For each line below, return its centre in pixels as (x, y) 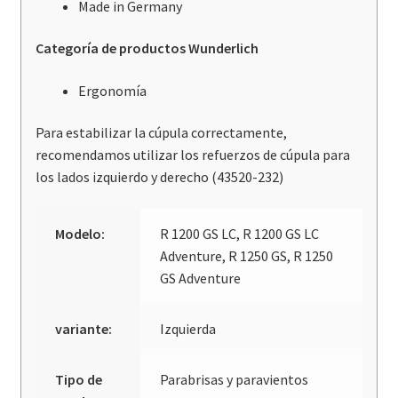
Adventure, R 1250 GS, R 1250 (247, 256)
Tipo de (79, 380)
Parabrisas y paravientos (235, 380)
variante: (84, 329)
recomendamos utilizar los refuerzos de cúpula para (192, 155)
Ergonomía (112, 90)
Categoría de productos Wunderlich (147, 48)
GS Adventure (201, 279)
